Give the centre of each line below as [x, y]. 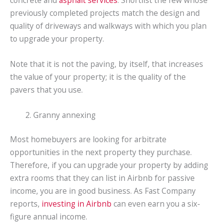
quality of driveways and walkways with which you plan [108, 26]
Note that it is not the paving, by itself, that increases [107, 64]
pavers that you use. [46, 89]
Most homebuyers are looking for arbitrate [88, 139]
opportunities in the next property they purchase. [101, 152]
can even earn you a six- [156, 204]
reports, [26, 204]
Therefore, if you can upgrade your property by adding [109, 165]
